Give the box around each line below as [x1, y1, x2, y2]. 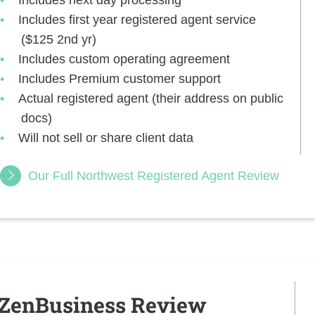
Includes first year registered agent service [18, 12, 257, 27]
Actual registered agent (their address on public [18, 91, 284, 105]
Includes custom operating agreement [18, 51, 231, 66]
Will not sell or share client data [18, 130, 194, 145]
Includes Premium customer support [18, 71, 221, 86]
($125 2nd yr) [20, 32, 96, 46]
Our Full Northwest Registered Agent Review [27, 168, 279, 183]
